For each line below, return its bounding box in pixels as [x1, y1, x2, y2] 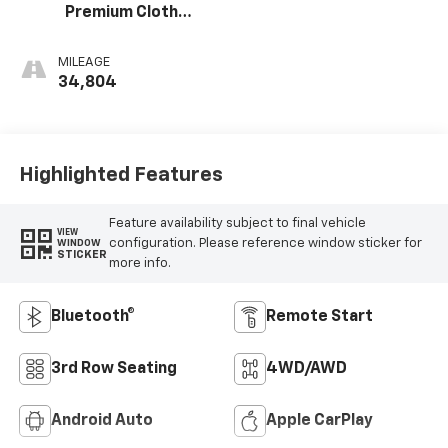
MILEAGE [57, 56, 110, 70]
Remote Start [266, 309, 373, 326]
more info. [108, 256, 171, 270]
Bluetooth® [50, 309, 135, 326]
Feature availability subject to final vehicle [108, 216, 366, 230]
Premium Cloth [64, 5, 178, 22]
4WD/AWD [266, 361, 347, 378]
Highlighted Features [18, 164, 223, 185]
